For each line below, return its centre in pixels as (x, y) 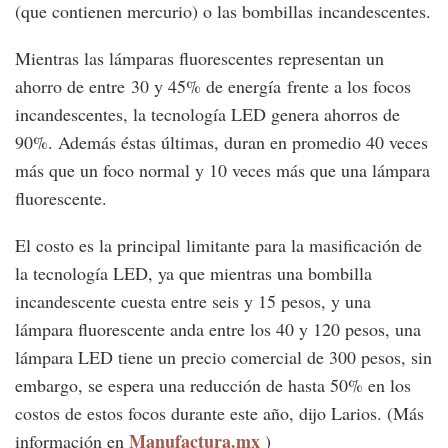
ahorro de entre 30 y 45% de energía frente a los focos (213, 86)
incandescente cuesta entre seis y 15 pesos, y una (193, 301)
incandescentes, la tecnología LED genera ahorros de (207, 114)
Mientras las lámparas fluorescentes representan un (199, 58)
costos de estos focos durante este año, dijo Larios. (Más (219, 413)
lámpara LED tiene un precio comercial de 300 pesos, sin (223, 357)
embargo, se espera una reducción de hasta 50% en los (213, 385)
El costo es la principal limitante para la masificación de (218, 245)
